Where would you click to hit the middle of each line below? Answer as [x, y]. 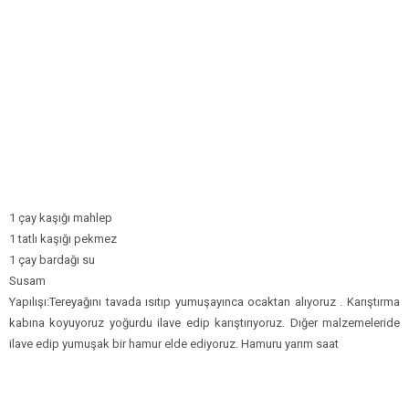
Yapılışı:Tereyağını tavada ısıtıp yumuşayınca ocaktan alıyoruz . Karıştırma [204, 301]
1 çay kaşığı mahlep [61, 217]
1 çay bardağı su [52, 259]
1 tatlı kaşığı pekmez [63, 238]
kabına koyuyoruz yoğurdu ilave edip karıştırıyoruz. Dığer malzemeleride [204, 322]
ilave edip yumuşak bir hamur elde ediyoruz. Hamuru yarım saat [174, 343]
